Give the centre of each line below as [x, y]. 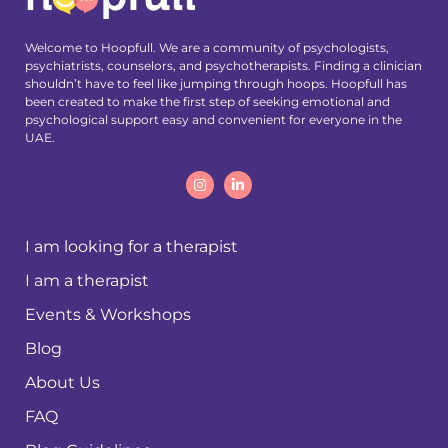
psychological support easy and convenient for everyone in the [213, 119]
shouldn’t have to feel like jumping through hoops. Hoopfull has [216, 83]
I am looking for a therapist [131, 246]
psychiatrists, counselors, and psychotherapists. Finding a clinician [223, 65]
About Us [62, 382]
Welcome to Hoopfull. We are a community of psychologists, [207, 47]
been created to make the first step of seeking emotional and [207, 101]
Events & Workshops [108, 314]
